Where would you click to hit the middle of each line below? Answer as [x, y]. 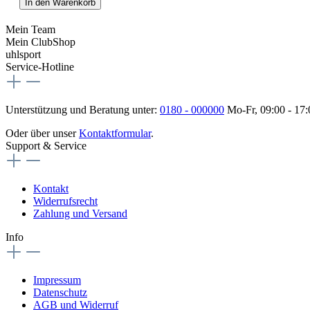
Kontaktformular [115, 133]
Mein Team [30, 29]
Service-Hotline [40, 66]
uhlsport [23, 54]
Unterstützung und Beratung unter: [83, 109]
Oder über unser [42, 133]
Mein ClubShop [40, 42]
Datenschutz [60, 292]
